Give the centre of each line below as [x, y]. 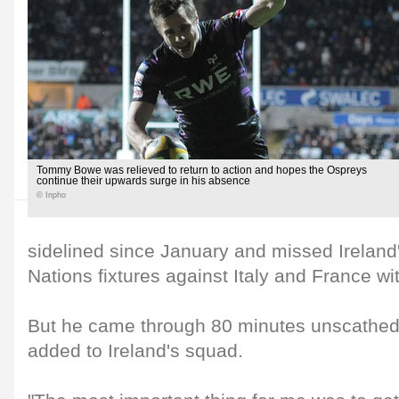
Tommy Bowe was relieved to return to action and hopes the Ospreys [202, 170]
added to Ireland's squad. [135, 351]
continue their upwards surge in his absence [143, 181]
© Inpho [51, 195]
